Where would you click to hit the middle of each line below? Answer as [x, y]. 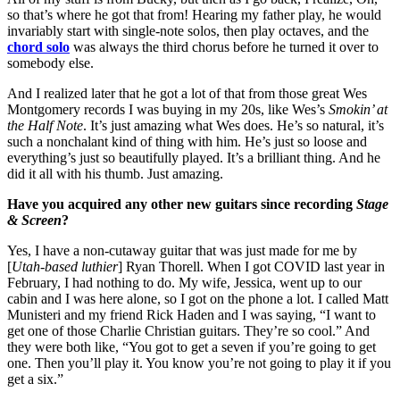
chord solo [38, 46]
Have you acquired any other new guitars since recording [182, 204]
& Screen [34, 220]
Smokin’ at [358, 109]
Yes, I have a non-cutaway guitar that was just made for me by [182, 250]
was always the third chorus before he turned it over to [224, 46]
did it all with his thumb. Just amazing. [115, 173]
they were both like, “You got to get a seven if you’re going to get [192, 346]
